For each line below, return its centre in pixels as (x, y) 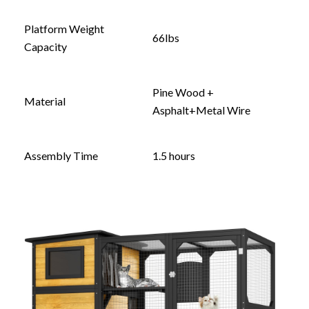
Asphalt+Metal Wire (201, 110)
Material (45, 101)
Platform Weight (64, 29)
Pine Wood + (183, 92)
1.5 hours (174, 156)
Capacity (46, 47)
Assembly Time (61, 156)
